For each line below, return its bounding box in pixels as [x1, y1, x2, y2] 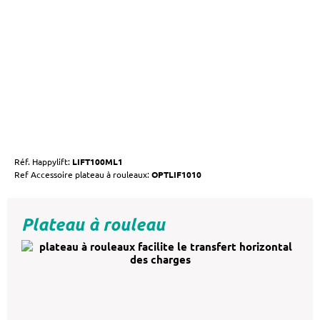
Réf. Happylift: [14, 155, 70, 167]
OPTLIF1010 [151, 168, 201, 180]
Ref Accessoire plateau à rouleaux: [14, 168, 151, 180]
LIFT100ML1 [70, 155, 123, 167]
